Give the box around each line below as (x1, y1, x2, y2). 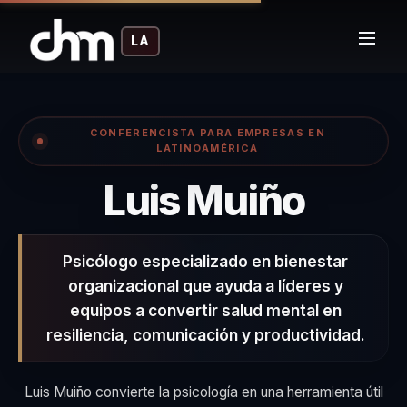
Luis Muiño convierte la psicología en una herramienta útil (24, 382, 383, 401)
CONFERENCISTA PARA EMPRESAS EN (89, 126, 325, 140)
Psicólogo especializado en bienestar (63, 251, 348, 271)
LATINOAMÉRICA (156, 142, 259, 155)
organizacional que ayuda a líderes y (67, 275, 343, 295)
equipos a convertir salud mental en (69, 300, 342, 320)
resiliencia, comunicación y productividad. (45, 324, 365, 344)
